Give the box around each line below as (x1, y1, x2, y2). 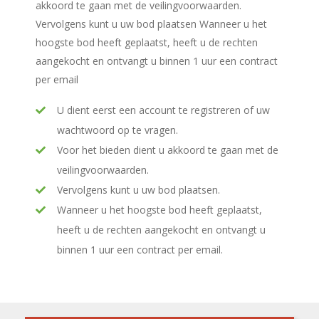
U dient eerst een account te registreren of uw (57, 103, 270, 117)
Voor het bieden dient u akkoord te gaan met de (57, 142, 278, 157)
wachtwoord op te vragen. (57, 122, 178, 137)
